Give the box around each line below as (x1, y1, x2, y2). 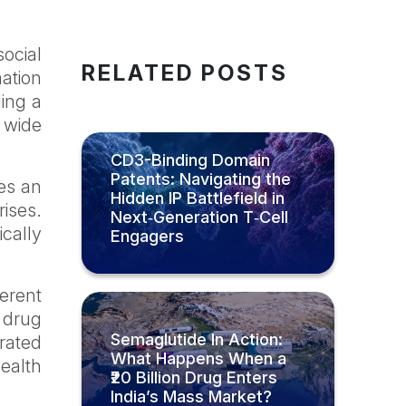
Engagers (111, 227, 185, 246)
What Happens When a (111, 348, 287, 368)
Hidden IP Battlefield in (111, 188, 285, 208)
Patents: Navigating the (111, 169, 292, 189)
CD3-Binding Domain (111, 150, 271, 170)
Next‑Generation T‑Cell (111, 208, 289, 227)
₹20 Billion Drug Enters (111, 367, 278, 387)
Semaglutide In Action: (111, 329, 284, 349)
